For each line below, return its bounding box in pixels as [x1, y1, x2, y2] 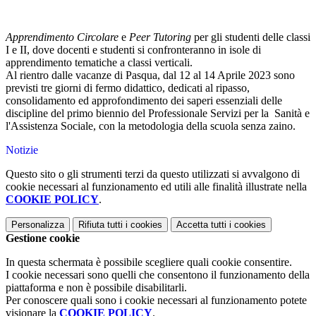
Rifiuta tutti [78, 219, 123, 231]
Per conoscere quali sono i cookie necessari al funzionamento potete [6, 294, 307, 307]
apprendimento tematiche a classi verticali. [6, 56, 193, 69]
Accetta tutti [176, 219, 226, 231]
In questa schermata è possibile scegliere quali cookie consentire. [6, 256, 292, 269]
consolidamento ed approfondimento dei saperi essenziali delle [6, 95, 282, 107]
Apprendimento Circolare [6, 31, 119, 44]
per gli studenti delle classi [191, 31, 310, 44]
